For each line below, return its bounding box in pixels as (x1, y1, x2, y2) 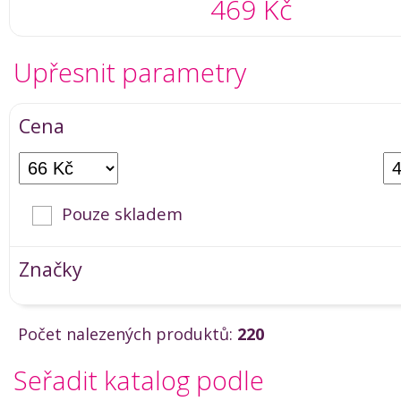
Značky (19, 256, 82, 283)
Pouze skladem (62, 202, 183, 225)
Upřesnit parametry (13, 55, 246, 90)
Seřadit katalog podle (13, 363, 264, 398)
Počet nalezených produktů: (18, 323, 237, 346)
